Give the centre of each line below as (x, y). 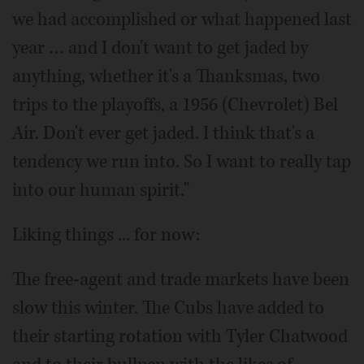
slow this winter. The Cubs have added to (168, 308)
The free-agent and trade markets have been (181, 279)
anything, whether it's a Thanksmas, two (166, 76)
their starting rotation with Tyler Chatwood (180, 336)
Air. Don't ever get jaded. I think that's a (163, 133)
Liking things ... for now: (106, 235)
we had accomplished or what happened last (182, 19)
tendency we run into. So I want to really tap (182, 162)
